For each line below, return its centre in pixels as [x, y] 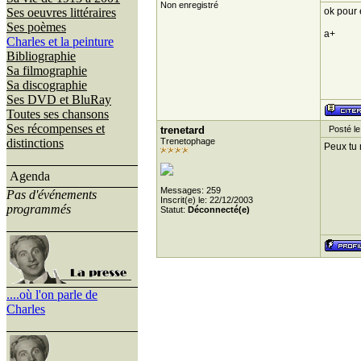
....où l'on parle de [52, 295]
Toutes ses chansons [58, 114]
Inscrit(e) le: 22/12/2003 [206, 200]
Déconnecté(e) [218, 210]
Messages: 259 [190, 190]
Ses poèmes [36, 27]
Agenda [30, 176]
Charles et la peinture [60, 41]
